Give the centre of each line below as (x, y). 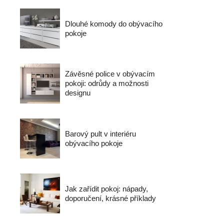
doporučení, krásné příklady (110, 198)
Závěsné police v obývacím (110, 74)
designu (78, 93)
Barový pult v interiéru (100, 134)
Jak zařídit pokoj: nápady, (106, 189)
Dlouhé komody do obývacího (114, 24)
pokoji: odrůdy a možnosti (107, 83)
